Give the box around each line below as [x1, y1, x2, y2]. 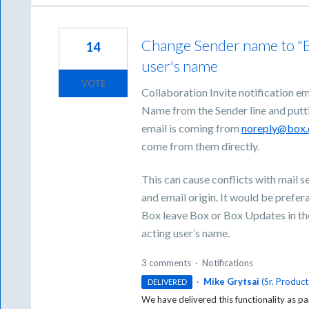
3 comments [141, 257, 192, 268]
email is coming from [141, 121, 242, 134]
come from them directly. [141, 139, 260, 152]
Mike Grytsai [203, 275, 259, 287]
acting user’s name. [141, 226, 230, 240]
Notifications [202, 257, 254, 268]
